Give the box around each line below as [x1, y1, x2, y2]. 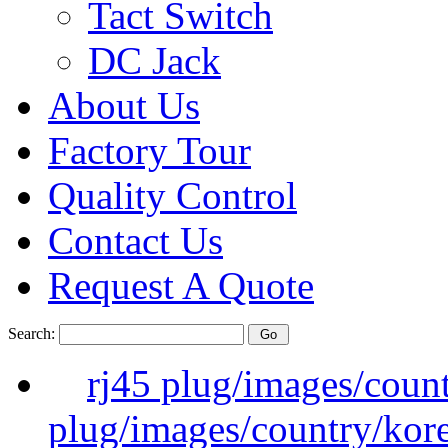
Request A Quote [48, 264, 314, 307]
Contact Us [48, 219, 223, 262]
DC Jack [88, 39, 221, 82]
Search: [8, 325, 59, 342]
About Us [48, 84, 200, 127]
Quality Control [48, 174, 297, 217]
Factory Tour [48, 129, 251, 172]
